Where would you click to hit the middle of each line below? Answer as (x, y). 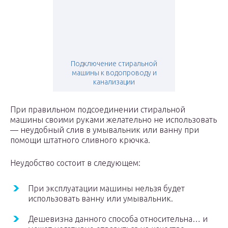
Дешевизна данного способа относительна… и (118, 219)
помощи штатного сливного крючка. (80, 140)
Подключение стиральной (114, 64)
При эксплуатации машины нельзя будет (106, 189)
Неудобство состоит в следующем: (75, 163)
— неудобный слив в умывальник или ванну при (105, 130)
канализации (114, 82)
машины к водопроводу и (114, 73)
